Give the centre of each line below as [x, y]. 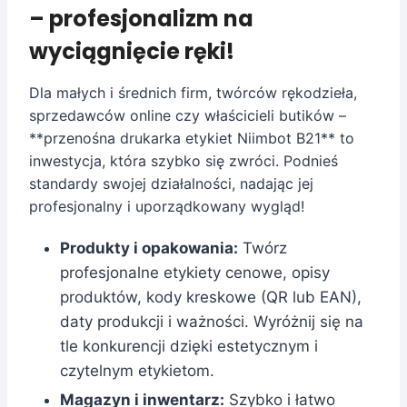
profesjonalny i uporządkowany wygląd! [167, 206]
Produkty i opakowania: [149, 248]
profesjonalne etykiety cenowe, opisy [195, 272]
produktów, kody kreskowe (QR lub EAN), [211, 297]
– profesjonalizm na [141, 18]
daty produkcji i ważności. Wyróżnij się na [212, 321]
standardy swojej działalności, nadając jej [171, 183]
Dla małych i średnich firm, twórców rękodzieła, [193, 92]
